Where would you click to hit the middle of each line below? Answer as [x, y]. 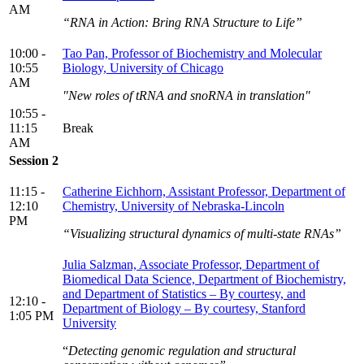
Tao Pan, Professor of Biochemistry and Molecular [192, 54]
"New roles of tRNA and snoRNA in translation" [186, 96]
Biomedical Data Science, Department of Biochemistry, [204, 279]
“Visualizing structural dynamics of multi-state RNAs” [202, 234]
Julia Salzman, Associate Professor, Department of [191, 265]
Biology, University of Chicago [143, 68]
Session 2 [34, 161]
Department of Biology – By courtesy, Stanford [184, 309]
